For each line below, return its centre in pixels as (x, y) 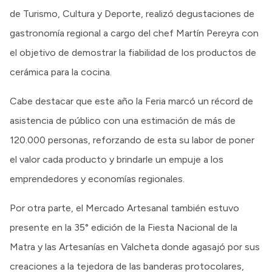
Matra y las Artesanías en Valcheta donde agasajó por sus (135, 246)
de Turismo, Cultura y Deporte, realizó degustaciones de (132, 13)
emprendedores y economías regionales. (97, 178)
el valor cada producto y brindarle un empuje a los (117, 159)
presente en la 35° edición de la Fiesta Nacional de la (124, 227)
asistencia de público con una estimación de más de (123, 120)
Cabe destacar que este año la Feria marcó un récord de (131, 101)
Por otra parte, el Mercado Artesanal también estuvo (124, 208)
